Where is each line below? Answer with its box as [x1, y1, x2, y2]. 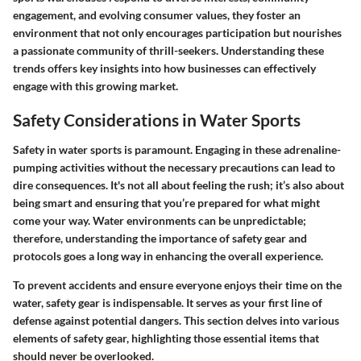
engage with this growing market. [13, 78, 178, 93]
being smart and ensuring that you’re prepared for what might [13, 196, 320, 210]
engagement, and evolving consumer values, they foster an [13, 7, 301, 22]
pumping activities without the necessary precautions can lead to [13, 160, 335, 175]
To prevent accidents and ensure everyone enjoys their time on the [13, 278, 342, 293]
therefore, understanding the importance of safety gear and [13, 231, 307, 246]
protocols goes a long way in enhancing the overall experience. [13, 249, 323, 263]
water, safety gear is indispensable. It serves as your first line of [13, 296, 322, 310]
